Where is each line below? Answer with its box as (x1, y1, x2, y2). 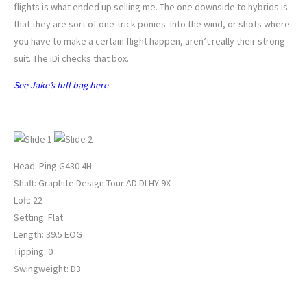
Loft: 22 (14, 194, 42, 207)
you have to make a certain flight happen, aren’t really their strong (14, 35, 285, 48)
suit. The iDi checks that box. (14, 52, 129, 65)
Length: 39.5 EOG (14, 228, 82, 241)
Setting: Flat (14, 211, 63, 224)
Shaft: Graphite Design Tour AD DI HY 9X (14, 177, 171, 190)
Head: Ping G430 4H (14, 160, 92, 173)
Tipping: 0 (14, 245, 53, 258)
